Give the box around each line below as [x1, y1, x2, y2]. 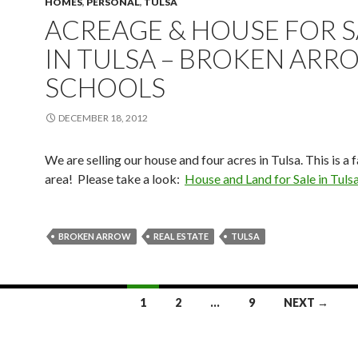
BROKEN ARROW [58, 231, 131, 241]
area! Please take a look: [45, 171, 185, 186]
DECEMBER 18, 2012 [58, 112, 148, 124]
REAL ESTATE [153, 231, 209, 241]
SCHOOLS [45, 71, 165, 103]
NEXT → [283, 296, 328, 309]
